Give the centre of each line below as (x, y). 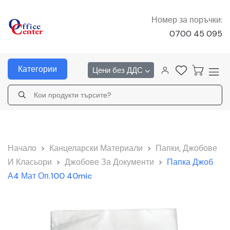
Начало (22, 148)
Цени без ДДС (118, 70)
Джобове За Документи (109, 162)
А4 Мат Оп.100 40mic (50, 176)
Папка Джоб (190, 162)
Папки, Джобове (186, 148)
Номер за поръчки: (187, 20)
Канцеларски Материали (96, 148)
